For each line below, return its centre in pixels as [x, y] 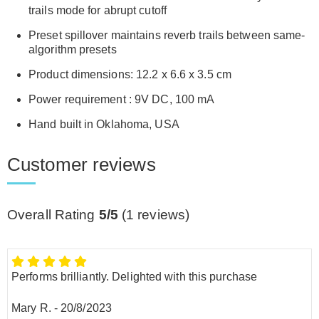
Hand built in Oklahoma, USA [104, 124]
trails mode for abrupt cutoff [98, 10]
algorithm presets [73, 49]
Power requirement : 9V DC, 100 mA [122, 99]
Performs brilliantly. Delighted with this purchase [134, 277]
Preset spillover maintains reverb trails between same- [167, 35]
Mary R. [31, 308]
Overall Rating [53, 214]
